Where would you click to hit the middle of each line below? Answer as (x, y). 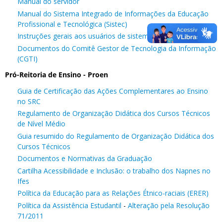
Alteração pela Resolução (169, 205)
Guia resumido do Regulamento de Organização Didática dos (116, 136)
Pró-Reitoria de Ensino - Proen (56, 74)
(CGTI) (28, 58)
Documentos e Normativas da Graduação (85, 159)
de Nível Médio (41, 124)
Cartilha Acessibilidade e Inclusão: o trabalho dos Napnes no (114, 170)
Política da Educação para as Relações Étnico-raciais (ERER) (113, 193)
